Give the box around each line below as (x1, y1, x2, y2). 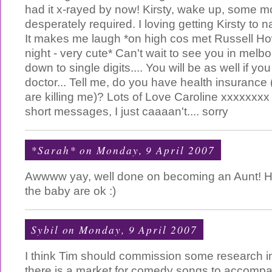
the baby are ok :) (25, 185, 116, 197)
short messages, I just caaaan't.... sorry (25, 105, 228, 118)
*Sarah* (31, 143, 76, 157)
